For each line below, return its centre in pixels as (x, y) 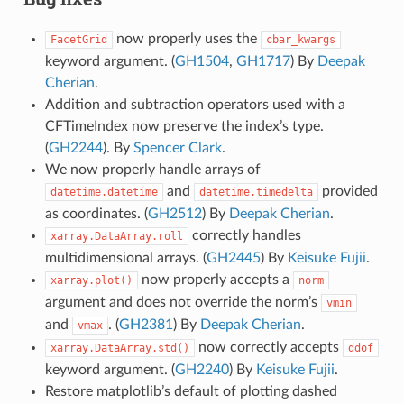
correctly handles (244, 236)
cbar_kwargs (300, 40)
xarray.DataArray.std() (119, 349)
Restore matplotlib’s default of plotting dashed (191, 392)
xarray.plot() (91, 281)
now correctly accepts (268, 348)
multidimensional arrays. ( (125, 258)
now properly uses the (186, 39)
